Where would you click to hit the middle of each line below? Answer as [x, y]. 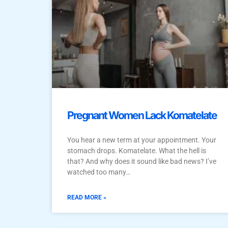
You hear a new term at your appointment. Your [142, 140]
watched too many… [99, 172]
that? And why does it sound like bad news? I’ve [142, 161]
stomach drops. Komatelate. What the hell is [137, 150]
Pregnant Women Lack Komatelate [142, 115]
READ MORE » [87, 197]
